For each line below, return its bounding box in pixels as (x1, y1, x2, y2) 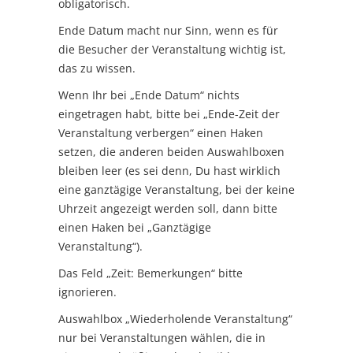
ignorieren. (58, 284, 117, 299)
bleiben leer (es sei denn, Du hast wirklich (58, 162, 281, 178)
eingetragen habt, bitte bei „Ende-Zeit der (58, 106, 280, 121)
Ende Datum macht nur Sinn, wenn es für (58, 22, 278, 38)
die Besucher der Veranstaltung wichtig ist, (58, 41, 286, 57)
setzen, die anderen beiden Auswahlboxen (58, 143, 284, 159)
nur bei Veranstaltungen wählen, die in (58, 329, 266, 345)
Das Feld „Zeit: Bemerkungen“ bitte (58, 265, 243, 281)
